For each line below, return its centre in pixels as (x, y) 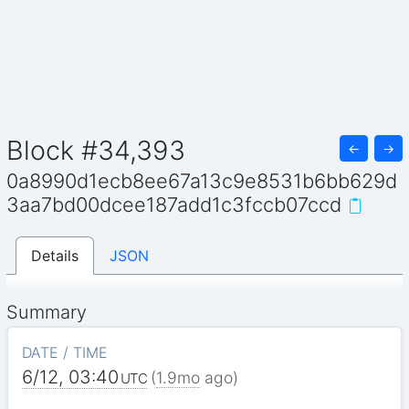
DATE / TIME (64, 352)
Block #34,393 (96, 150)
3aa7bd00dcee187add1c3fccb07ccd (174, 205)
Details (55, 255)
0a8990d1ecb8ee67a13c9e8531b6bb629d (202, 181)
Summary (47, 312)
